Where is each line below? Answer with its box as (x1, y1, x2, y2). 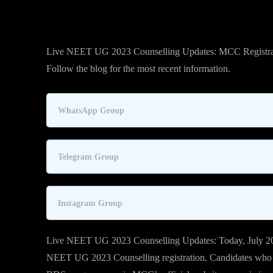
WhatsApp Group (58, 105, 124, 115)
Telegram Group (58, 151, 119, 161)
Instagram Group (58, 197, 122, 208)
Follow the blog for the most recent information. (46, 63, 233, 74)
